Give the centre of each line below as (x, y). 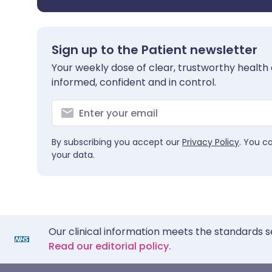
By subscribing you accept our (117, 142)
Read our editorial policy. (110, 246)
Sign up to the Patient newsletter (155, 50)
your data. (73, 155)
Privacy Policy (211, 142)
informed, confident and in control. (134, 82)
